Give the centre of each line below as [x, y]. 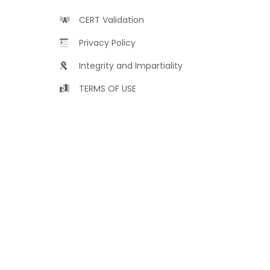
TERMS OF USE [106, 89]
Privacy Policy [106, 43]
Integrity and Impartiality [130, 66]
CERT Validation [110, 20]
